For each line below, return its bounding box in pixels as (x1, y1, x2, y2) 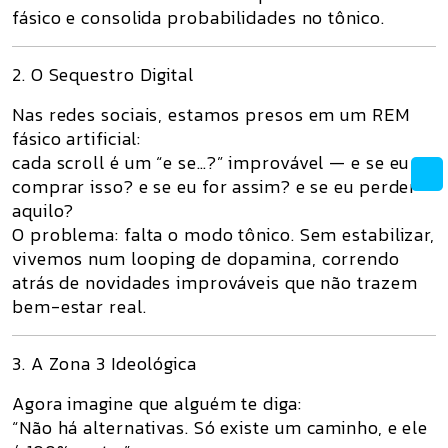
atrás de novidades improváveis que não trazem (12, 269, 418, 296)
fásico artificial (12, 125, 138, 152)
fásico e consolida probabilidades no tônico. (12, 4, 385, 31)
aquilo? (12, 197, 75, 224)
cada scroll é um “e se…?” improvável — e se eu (12, 149, 410, 176)
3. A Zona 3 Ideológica (12, 350, 197, 377)
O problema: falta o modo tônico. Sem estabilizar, (12, 221, 436, 248)
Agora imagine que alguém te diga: (12, 390, 302, 417)
